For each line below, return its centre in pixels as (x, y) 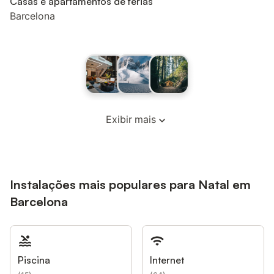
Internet (167, 260)
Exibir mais (131, 119)
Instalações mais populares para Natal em (130, 184)
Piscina (34, 260)
